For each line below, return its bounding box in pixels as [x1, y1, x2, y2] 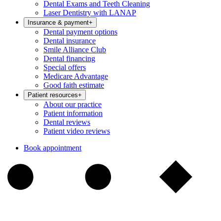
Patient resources [28, 91, 78, 99]
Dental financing [43, 54, 95, 63]
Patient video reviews [43, 127, 110, 135]
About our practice [43, 100, 102, 109]
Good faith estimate [43, 81, 104, 89]
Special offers [43, 63, 86, 72]
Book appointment [24, 144, 81, 152]
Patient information [43, 109, 103, 117]
